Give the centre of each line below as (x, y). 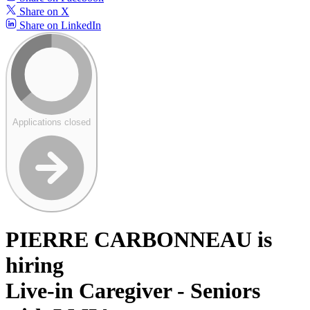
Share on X (43, 11)
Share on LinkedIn (59, 25)
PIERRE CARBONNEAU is (139, 240)
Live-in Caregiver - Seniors (133, 291)
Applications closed (52, 122)
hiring (35, 265)
